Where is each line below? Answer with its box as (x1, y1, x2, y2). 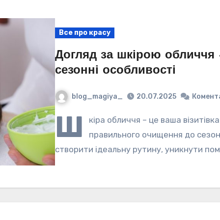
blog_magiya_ (72, 92, 123, 101)
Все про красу (59, 28, 111, 37)
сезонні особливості (55, 64, 176, 77)
